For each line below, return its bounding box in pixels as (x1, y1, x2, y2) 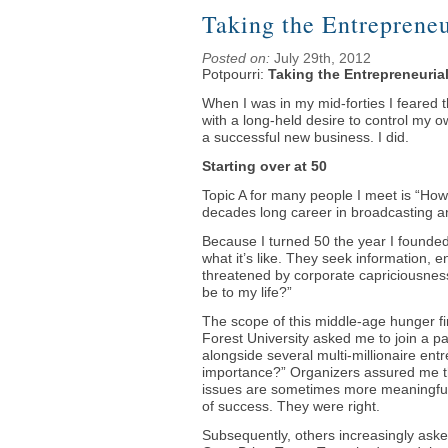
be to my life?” (202, 284, 292, 300)
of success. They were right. (202, 398, 380, 414)
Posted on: (202, 50, 270, 66)
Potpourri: (202, 66, 268, 82)
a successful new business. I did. (202, 129, 409, 145)
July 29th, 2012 (270, 50, 371, 66)
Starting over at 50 (202, 158, 327, 174)
